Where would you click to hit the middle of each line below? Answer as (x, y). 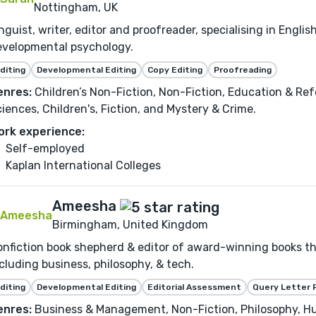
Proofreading (243, 70)
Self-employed (45, 149)
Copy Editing (175, 70)
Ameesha (84, 206)
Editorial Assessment (194, 287)
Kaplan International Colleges (83, 166)
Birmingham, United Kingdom (130, 224)
